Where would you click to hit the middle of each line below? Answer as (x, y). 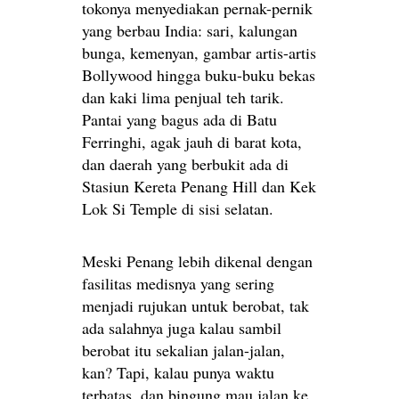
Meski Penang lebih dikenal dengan (197, 261)
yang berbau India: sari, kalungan (190, 31)
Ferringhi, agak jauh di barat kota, (192, 142)
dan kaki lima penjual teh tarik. (183, 98)
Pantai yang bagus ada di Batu (179, 120)
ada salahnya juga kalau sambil (182, 328)
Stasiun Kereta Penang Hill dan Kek (199, 187)
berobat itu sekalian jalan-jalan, (183, 350)
